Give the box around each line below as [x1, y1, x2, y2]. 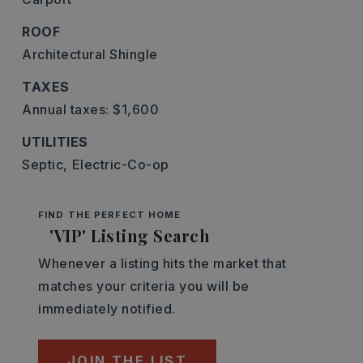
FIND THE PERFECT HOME [38, 209, 181, 220]
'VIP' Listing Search [49, 224, 210, 246]
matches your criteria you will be [38, 278, 250, 294]
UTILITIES [22, 134, 88, 150]
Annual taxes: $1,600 [22, 101, 159, 117]
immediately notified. [38, 301, 176, 317]
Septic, [22, 156, 68, 173]
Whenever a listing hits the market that [38, 255, 287, 271]
